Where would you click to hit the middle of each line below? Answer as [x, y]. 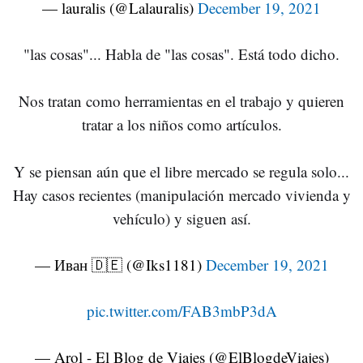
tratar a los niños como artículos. [181, 124]
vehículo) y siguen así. [181, 218]
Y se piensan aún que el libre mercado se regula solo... [181, 171]
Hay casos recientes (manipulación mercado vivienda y [181, 195]
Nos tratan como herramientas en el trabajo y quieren [181, 101]
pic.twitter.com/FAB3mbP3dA [181, 311]
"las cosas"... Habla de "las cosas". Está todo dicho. [181, 54]
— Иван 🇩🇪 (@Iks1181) [120, 265]
